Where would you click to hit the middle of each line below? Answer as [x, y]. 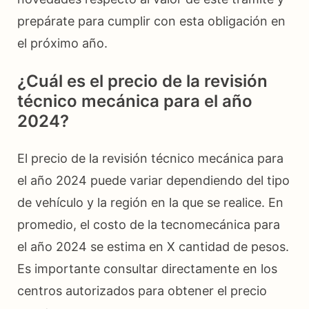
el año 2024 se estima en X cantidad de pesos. [153, 246]
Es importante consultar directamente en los [147, 268]
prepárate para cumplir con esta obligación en [151, 21]
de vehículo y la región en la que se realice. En [150, 202]
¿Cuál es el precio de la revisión [142, 81]
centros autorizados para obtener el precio [142, 290]
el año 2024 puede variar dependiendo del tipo [153, 180]
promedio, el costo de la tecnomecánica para [149, 224]
